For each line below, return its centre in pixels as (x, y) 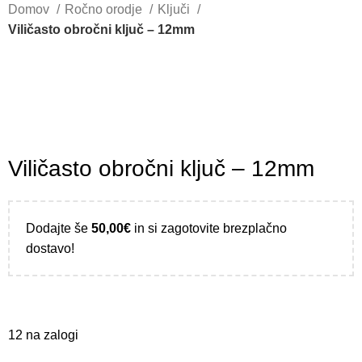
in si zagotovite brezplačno (209, 228)
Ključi (176, 9)
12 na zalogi (44, 335)
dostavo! (51, 248)
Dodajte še (59, 228)
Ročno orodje (105, 9)
